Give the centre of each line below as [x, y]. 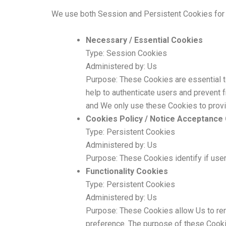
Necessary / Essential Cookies [144, 40]
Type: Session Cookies [126, 53]
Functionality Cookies [127, 171]
